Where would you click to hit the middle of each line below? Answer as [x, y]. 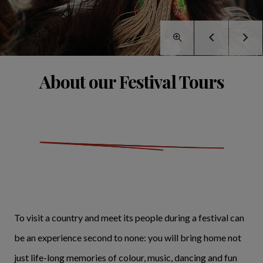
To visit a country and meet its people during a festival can [129, 217]
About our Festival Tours [131, 81]
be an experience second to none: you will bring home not [128, 237]
